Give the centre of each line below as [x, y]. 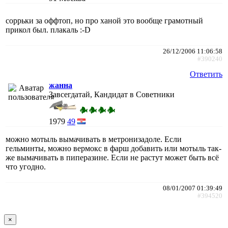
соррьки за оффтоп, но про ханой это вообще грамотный [104, 20]
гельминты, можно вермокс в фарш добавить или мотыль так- [113, 148]
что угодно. [26, 166]
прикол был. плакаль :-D [48, 30]
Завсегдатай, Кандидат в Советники [112, 94]
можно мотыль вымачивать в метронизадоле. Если [94, 139]
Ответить [206, 74]
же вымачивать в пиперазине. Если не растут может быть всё [112, 157]
